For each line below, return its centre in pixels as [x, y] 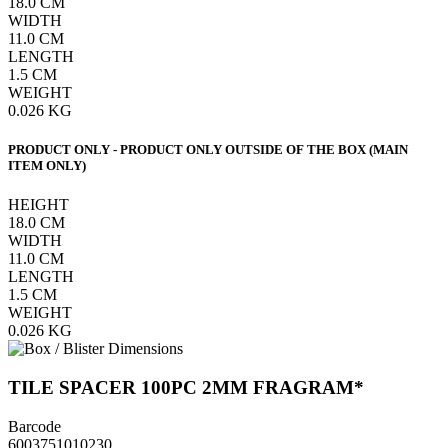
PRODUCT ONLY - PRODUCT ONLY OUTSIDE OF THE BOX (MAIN [208, 150]
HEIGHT [38, 205]
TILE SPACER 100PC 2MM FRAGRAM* [186, 388]
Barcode [34, 426]
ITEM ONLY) [47, 166]
